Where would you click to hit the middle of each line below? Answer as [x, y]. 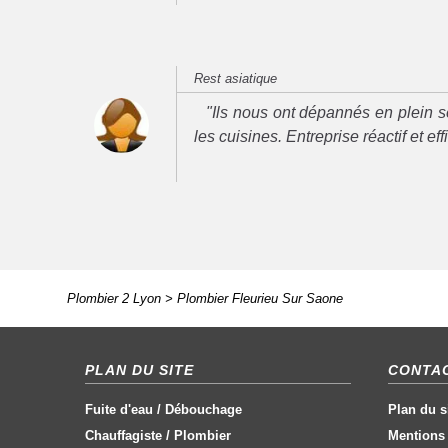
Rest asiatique [236, 78]
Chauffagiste [124, 435]
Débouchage [204, 409]
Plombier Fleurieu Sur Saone [259, 298]
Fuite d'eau [119, 409]
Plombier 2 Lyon [113, 298]
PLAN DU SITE [140, 370]
